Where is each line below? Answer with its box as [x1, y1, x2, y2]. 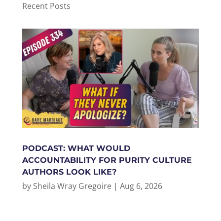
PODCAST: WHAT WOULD [22, 144, 130, 153]
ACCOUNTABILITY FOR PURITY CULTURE [22, 155, 192, 165]
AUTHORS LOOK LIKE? [22, 167, 116, 177]
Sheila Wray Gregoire [33, 181, 111, 192]
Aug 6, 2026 [119, 181, 162, 192]
